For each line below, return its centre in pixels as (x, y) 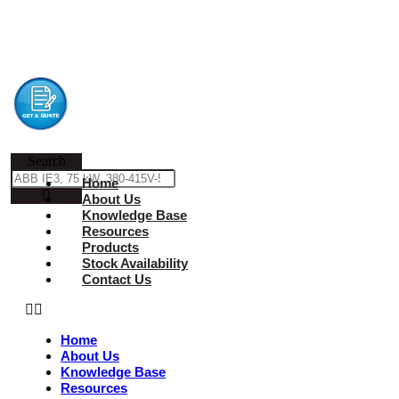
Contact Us (117, 279)
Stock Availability (135, 263)
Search (46, 161)
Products (110, 247)
